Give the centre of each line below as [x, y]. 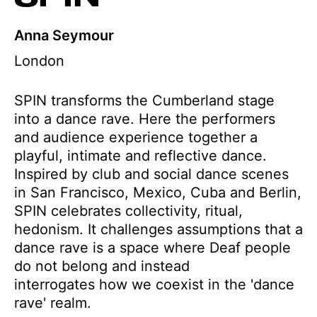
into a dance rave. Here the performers [145, 119]
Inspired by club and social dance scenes [151, 174]
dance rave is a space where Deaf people [152, 248]
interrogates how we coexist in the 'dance [154, 284]
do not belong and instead [102, 266]
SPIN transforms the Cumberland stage [144, 100]
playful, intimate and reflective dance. [140, 156]
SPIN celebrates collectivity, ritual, [128, 211]
